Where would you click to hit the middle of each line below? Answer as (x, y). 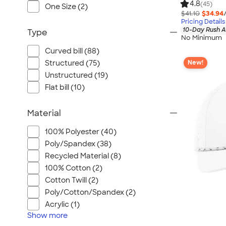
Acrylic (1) (62, 204)
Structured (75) (72, 63)
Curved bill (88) (72, 51)
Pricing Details (203, 21)
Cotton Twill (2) (72, 180)
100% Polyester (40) (81, 132)
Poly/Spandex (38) (78, 144)
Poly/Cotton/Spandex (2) (90, 192)
